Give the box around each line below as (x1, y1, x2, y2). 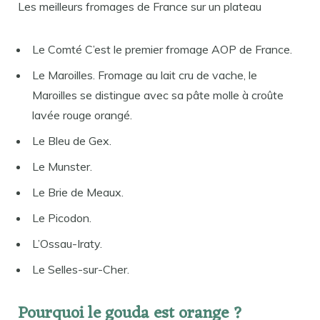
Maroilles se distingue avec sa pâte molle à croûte (32, 88, 284, 103)
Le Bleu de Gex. (32, 134, 111, 149)
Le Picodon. (32, 211, 91, 226)
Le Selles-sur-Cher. (32, 262, 129, 277)
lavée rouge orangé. (32, 108, 132, 123)
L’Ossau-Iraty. (32, 236, 102, 251)
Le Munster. (32, 159, 92, 174)
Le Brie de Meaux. (32, 185, 124, 200)
